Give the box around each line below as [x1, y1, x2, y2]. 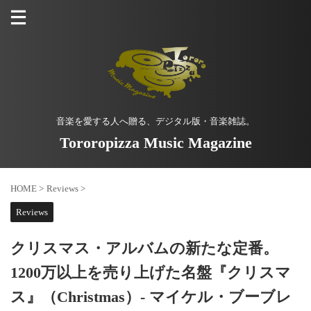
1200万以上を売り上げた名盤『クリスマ [10, 263, 291, 281]
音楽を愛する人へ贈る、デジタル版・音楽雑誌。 [56, 115, 255, 126]
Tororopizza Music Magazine [59, 133, 252, 151]
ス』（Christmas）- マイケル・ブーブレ [10, 287, 292, 305]
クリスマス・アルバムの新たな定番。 [10, 239, 278, 257]
